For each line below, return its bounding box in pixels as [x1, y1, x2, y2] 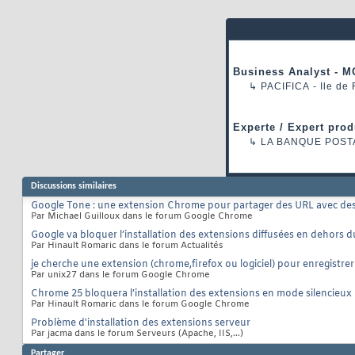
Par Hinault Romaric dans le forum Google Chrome [31, 299, 250, 311]
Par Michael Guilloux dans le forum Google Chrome [31, 211, 253, 223]
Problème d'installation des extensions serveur [31, 317, 250, 330]
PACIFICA [261, 81, 310, 93]
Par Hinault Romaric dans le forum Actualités [31, 240, 223, 252]
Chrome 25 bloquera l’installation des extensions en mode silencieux [31, 288, 352, 301]
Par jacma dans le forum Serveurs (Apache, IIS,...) [31, 328, 243, 340]
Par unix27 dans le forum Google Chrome [31, 269, 210, 281]
